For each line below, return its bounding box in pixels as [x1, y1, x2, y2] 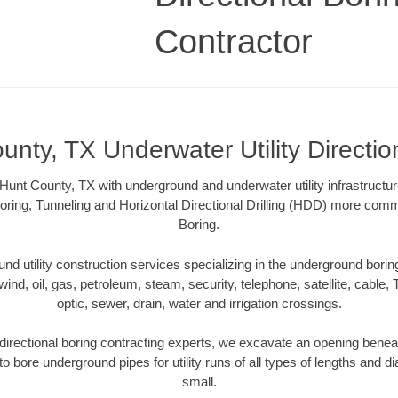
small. [181, 374, 217, 390]
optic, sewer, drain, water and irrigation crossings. [56, 295, 342, 311]
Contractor [155, 22, 313, 60]
